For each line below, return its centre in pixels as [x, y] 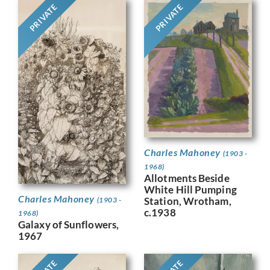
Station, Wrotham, [188, 201]
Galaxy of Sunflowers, [69, 225]
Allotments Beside [187, 178]
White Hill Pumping [190, 189]
